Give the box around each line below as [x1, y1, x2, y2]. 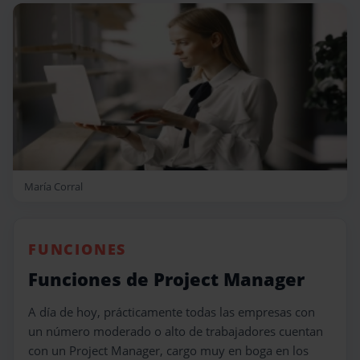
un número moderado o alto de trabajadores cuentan [28, 323, 323, 339]
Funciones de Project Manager [28, 267, 305, 292]
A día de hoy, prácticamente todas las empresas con [28, 304, 315, 320]
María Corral [24, 179, 83, 194]
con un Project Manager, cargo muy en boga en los [28, 342, 309, 358]
